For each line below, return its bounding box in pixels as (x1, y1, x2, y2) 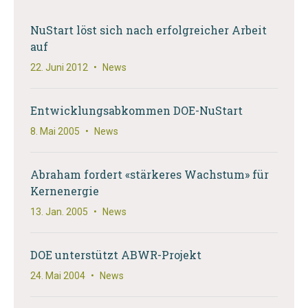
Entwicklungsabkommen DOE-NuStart (30, 103, 243, 118)
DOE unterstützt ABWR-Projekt (30, 247, 201, 262)
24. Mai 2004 (30, 270, 85, 281)
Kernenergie (30, 184, 99, 198)
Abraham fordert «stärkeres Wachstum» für (30, 167, 269, 181)
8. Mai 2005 (30, 126, 80, 137)
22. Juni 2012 (30, 62, 88, 73)
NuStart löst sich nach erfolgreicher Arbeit (30, 23, 267, 37)
